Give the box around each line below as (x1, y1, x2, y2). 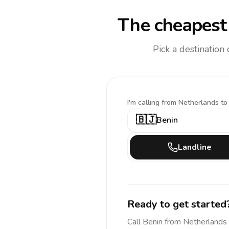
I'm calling (127, 98, 162, 107)
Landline (178, 142, 212, 153)
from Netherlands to (162, 98, 227, 107)
